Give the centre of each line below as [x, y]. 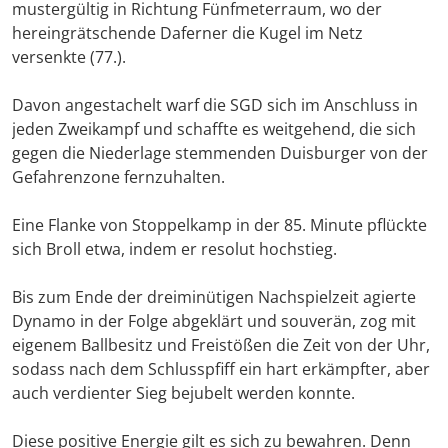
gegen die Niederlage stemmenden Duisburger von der [220, 153]
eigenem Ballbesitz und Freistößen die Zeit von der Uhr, [221, 345]
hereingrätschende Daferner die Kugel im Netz [187, 33]
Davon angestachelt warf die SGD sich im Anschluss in [215, 105]
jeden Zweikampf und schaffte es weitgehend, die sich [214, 129]
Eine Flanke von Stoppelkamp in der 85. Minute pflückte [219, 225]
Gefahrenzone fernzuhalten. [118, 177]
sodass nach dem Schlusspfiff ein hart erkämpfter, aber [221, 369]
